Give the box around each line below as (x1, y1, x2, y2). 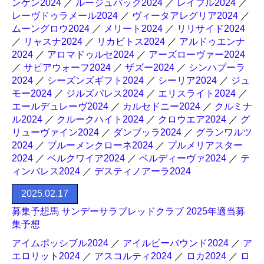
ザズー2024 (125, 62, 174, 72)
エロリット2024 (12, 251, 80, 261)
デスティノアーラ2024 (94, 166, 191, 176)
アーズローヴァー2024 (148, 49, 245, 60)
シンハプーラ (189, 62, 245, 72)
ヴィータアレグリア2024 (132, 11, 238, 21)
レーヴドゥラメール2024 (12, 11, 118, 21)
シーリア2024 (158, 75, 217, 85)
